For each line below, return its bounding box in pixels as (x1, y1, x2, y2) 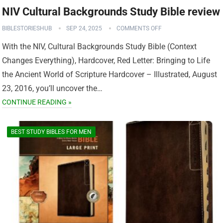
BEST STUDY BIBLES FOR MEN (11, 128, 92, 136)
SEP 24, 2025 (66, 25, 103, 32)
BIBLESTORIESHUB (2, 25, 52, 32)
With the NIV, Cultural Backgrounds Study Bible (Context (2, 42, 197, 52)
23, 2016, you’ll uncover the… (2, 84, 103, 94)
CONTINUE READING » (2, 98, 72, 107)
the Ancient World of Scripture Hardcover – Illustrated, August (2, 70, 218, 80)
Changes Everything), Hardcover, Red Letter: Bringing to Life (2, 56, 211, 66)
